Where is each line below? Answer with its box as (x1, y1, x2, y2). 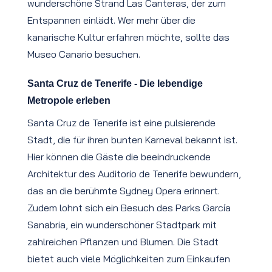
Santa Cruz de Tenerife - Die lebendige (27, 78, 203, 89)
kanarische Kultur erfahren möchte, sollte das (27, 31, 229, 44)
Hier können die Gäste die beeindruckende (27, 151, 211, 163)
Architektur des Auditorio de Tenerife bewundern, (27, 168, 241, 180)
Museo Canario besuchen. (27, 48, 140, 61)
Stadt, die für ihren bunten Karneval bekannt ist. (27, 134, 237, 146)
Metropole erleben (27, 95, 110, 106)
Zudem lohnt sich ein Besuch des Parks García (27, 202, 231, 214)
